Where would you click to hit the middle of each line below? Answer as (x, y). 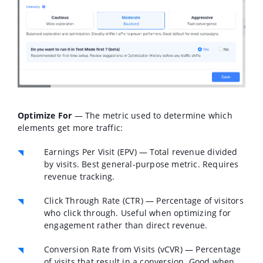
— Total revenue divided (187, 152)
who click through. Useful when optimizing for (138, 213)
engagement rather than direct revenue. (126, 225)
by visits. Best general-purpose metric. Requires (141, 164)
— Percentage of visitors (193, 201)
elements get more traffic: (70, 128)
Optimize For (45, 116)
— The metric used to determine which (152, 116)
